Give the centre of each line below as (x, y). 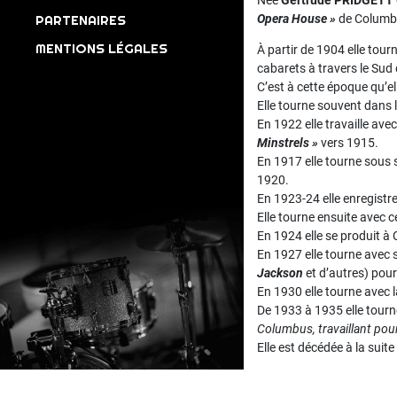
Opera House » (296, 19)
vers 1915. (348, 143)
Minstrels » (288, 143)
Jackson (280, 273)
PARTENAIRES (81, 20)
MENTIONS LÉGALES (101, 48)
